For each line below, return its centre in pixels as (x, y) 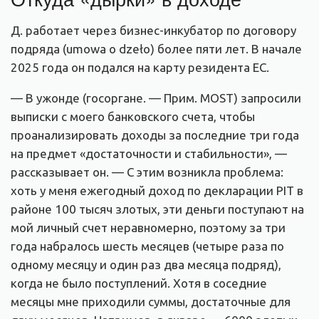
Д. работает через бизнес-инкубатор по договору (153, 30)
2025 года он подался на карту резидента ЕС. (140, 67)
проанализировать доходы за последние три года (155, 135)
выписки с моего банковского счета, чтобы (133, 116)
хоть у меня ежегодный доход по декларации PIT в (157, 190)
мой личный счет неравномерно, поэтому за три (148, 227)
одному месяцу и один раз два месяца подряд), (146, 264)
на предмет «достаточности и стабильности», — (149, 153)
